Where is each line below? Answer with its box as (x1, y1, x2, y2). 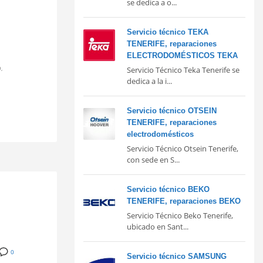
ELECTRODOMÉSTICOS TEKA (127, 50, 238, 60)
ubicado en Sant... (127, 221, 188, 232)
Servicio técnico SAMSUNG (127, 251, 227, 261)
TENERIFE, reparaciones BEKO (127, 196, 241, 205)
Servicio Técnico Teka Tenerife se (127, 64, 240, 75)
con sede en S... (127, 154, 180, 165)
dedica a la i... (127, 75, 172, 86)
